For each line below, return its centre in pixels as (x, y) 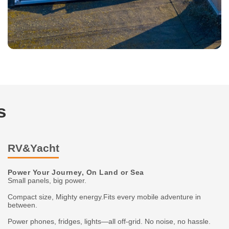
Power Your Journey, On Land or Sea (76, 173)
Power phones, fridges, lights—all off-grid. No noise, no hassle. (109, 221)
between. (22, 205)
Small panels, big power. (47, 180)
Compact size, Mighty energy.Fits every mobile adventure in (104, 197)
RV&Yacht (33, 148)
